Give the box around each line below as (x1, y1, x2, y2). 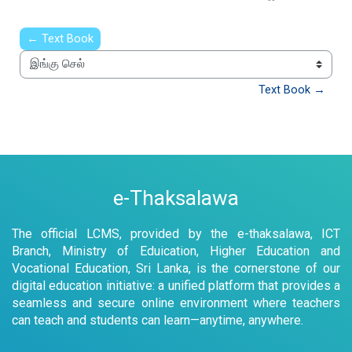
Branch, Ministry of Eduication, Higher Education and (12, 243, 340, 258)
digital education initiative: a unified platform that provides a (12, 277, 340, 293)
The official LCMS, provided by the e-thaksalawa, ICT (12, 225, 340, 241)
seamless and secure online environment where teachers (12, 295, 340, 310)
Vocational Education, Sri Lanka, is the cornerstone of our (12, 260, 340, 276)
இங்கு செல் (19, 64, 79, 80)
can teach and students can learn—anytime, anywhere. (12, 312, 303, 328)
